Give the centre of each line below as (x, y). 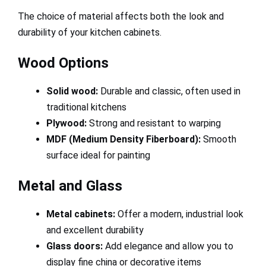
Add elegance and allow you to (168, 246)
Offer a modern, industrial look (179, 214)
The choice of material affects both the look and (121, 17)
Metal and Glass (70, 186)
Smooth (218, 140)
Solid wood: (72, 91)
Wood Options (63, 63)
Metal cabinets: (81, 214)
